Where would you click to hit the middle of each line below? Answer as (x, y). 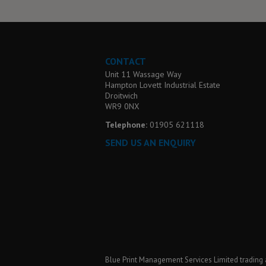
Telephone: (127, 124)
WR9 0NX (122, 106)
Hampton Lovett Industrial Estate (163, 85)
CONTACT (126, 61)
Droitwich (121, 95)
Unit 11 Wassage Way (143, 74)
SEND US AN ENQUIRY (151, 142)
